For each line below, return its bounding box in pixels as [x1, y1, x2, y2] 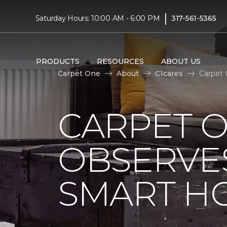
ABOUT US [161, 56, 201, 66]
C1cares [155, 68, 183, 78]
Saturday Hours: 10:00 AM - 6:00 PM [35, 13, 160, 23]
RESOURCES [96, 56, 144, 66]
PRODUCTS [35, 56, 80, 66]
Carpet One [58, 68, 100, 78]
